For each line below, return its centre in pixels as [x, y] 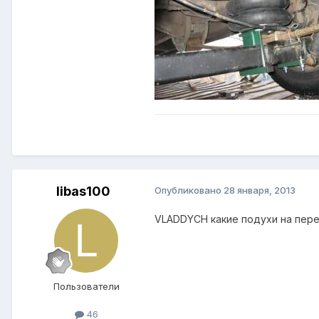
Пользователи [86, 287]
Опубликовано [189, 190]
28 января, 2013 [260, 190]
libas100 [83, 192]
